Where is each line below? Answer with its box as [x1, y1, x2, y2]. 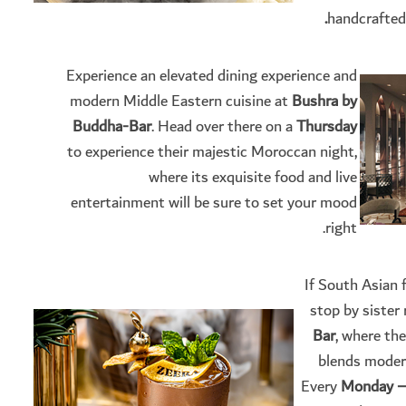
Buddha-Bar [72, 113, 151, 140]
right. [325, 215, 357, 242]
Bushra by [292, 88, 357, 115]
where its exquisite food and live [149, 164, 357, 191]
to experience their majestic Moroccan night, [67, 139, 357, 166]
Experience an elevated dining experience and [66, 63, 357, 90]
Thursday [296, 113, 357, 140]
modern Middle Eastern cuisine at [70, 88, 292, 115]
